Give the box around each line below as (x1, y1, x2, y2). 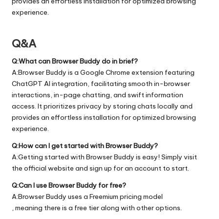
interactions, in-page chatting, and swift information (12, 90, 183, 99)
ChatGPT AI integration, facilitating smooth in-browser (12, 79, 190, 88)
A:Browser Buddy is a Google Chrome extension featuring (12, 67, 195, 77)
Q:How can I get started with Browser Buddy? (12, 141, 158, 150)
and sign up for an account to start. (74, 163, 189, 173)
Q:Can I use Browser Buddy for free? (12, 180, 126, 190)
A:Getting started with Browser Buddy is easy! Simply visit (12, 152, 197, 161)
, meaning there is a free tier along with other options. (12, 203, 182, 212)
